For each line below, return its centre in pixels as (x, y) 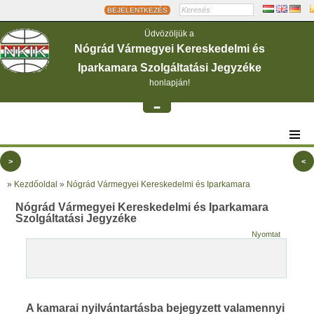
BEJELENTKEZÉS (137, 10)
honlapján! (169, 83)
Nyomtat (266, 234)
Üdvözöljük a (169, 34)
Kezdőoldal (36, 184)
